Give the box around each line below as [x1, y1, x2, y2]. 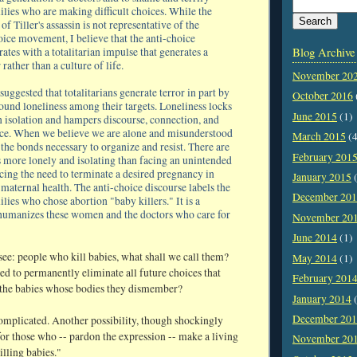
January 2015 [292, 170, 351, 185]
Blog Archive [292, 43, 355, 60]
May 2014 [292, 250, 337, 265]
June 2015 [292, 108, 337, 124]
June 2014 [292, 230, 337, 245]
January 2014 [292, 291, 351, 306]
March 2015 [292, 129, 346, 144]
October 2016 [292, 88, 353, 104]
